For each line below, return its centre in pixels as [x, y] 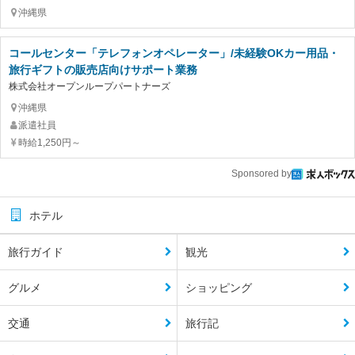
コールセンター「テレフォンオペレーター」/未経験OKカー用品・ [174, 53]
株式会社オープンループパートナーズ [90, 87]
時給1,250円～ [50, 143]
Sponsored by [261, 174]
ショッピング [219, 288]
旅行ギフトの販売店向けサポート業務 [103, 70]
